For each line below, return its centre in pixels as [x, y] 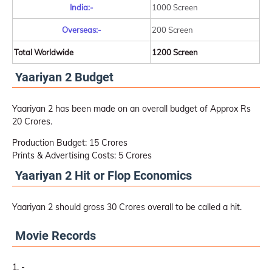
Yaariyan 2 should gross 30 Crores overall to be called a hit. [127, 207]
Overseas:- [81, 30]
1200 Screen [175, 52]
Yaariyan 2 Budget [64, 77]
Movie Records [56, 236]
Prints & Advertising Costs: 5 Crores [82, 155]
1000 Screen [175, 7]
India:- [81, 7]
